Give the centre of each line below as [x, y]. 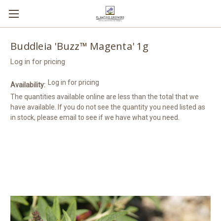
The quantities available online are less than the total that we [105, 96]
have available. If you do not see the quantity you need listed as [108, 107]
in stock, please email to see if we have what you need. [95, 117]
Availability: [28, 85]
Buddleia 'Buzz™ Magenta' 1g [79, 46]
